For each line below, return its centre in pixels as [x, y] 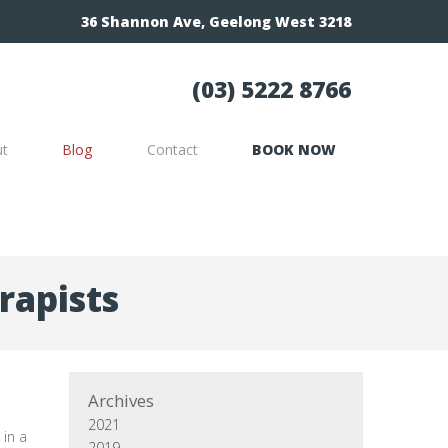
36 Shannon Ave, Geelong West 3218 [215, 21]
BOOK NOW [293, 149]
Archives [121, 400]
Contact [172, 149]
